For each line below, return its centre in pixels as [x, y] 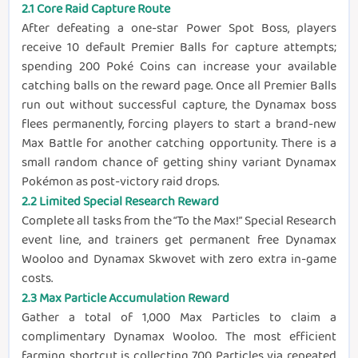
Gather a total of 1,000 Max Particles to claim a [179, 317]
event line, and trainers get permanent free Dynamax [179, 240]
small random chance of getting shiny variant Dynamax [179, 162]
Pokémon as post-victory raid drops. [120, 181]
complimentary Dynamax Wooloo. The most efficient [179, 336]
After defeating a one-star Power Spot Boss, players [179, 28]
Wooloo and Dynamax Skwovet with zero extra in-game [179, 259]
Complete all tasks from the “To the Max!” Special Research [179, 221]
